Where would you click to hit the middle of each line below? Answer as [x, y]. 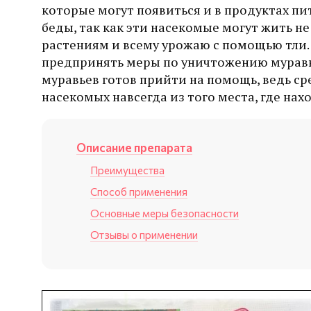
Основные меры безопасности [165, 212]
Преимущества [127, 169]
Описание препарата [134, 147]
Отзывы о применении [144, 234]
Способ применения [139, 191]
